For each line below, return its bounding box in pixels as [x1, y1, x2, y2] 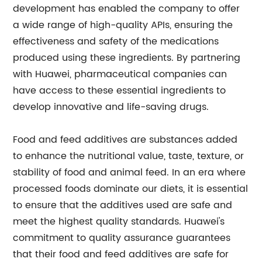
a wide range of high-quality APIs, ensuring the [13, 18, 233, 33]
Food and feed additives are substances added [13, 132, 238, 147]
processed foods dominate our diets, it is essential [13, 181, 249, 196]
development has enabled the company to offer [13, 1, 240, 16]
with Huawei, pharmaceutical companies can [13, 67, 227, 82]
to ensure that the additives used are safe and [13, 198, 233, 213]
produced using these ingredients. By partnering [13, 50, 241, 65]
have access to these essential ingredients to [13, 83, 226, 98]
